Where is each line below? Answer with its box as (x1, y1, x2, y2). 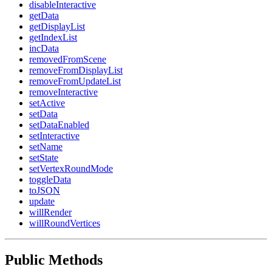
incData (29, 42, 59, 53)
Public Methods (5, 251, 103, 268)
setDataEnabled (29, 119, 89, 130)
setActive (29, 97, 65, 108)
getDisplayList (29, 21, 85, 32)
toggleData (29, 174, 71, 185)
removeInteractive (29, 86, 98, 97)
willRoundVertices (29, 217, 100, 228)
